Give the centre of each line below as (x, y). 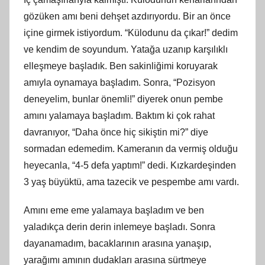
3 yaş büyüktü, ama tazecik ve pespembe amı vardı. (131, 182)
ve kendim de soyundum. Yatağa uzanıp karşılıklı (126, 49)
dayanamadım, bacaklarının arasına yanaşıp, (117, 243)
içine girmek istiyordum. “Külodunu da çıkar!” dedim (131, 33)
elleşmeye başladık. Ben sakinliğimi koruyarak (121, 66)
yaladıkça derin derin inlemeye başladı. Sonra (119, 227)
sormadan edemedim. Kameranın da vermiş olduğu (131, 148)
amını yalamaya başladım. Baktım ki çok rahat (119, 115)
